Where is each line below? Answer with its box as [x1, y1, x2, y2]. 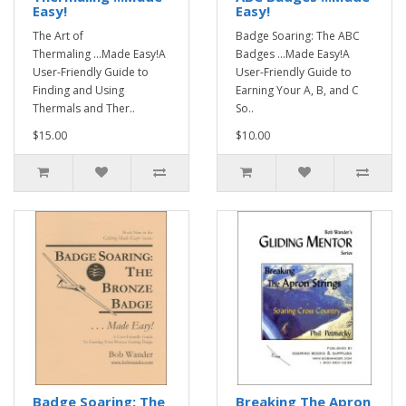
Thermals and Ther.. [33, 101, 135, 116]
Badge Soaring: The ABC [236, 28, 360, 43]
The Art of [33, 28, 83, 43]
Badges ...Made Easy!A [236, 46, 350, 62]
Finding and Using [33, 82, 124, 98]
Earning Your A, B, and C [236, 82, 359, 98]
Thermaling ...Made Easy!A [33, 46, 166, 62]
